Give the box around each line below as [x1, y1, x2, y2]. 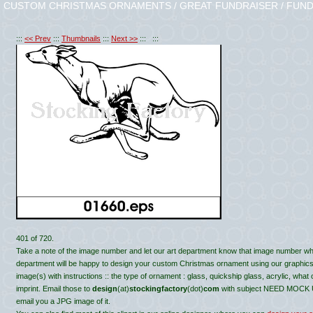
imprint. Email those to [16, 284, 92, 293]
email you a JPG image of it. [16, 297, 110, 305]
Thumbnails [61, 34, 101, 43]
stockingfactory [129, 284, 187, 293]
